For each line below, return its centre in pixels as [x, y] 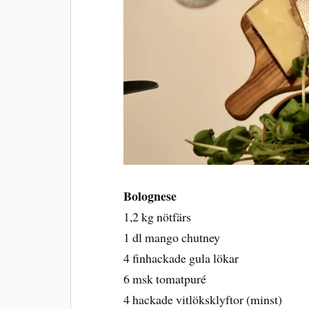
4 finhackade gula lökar [181, 258]
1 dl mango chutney [172, 238]
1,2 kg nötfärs [158, 217]
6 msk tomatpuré [165, 279]
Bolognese [150, 196]
